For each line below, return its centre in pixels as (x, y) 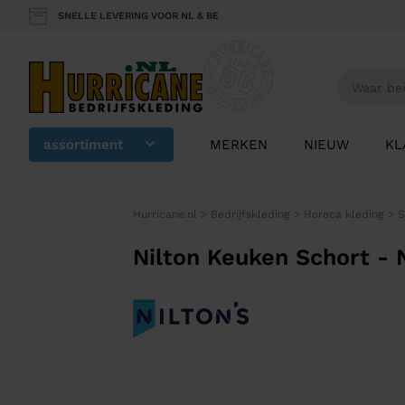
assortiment (83, 145)
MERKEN (239, 145)
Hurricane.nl (165, 215)
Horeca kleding (344, 215)
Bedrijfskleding (250, 215)
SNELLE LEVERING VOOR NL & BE (138, 16)
